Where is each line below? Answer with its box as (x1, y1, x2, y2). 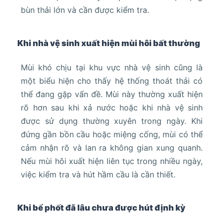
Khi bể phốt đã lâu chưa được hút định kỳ (17, 203, 185, 213)
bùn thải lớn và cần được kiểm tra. (21, 5, 149, 15)
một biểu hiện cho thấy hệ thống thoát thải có (21, 76, 203, 86)
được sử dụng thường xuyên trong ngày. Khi (21, 116, 203, 126)
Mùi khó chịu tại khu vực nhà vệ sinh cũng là (21, 62, 203, 73)
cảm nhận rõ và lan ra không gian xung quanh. (21, 143, 203, 153)
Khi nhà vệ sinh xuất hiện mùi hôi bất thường (17, 38, 200, 49)
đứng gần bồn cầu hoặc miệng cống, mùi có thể (21, 129, 203, 140)
